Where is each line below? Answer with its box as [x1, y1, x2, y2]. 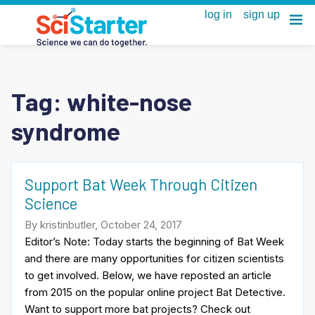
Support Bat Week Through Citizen [25, 175, 257, 194]
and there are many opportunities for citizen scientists [25, 251, 284, 265]
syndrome [11, 115, 120, 146]
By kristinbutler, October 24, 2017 [25, 217, 182, 231]
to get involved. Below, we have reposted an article [25, 268, 271, 282]
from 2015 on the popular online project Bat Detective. [25, 285, 285, 299]
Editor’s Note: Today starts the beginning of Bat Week [25, 234, 284, 248]
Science [25, 194, 77, 213]
